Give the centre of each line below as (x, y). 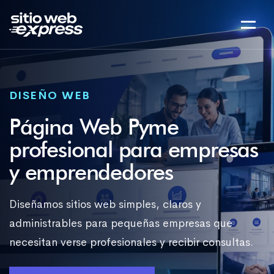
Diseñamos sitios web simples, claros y (105, 204)
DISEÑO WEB (50, 95)
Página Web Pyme (94, 126)
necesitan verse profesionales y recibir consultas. (131, 242)
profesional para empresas (134, 149)
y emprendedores (91, 172)
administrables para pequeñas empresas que (121, 223)
